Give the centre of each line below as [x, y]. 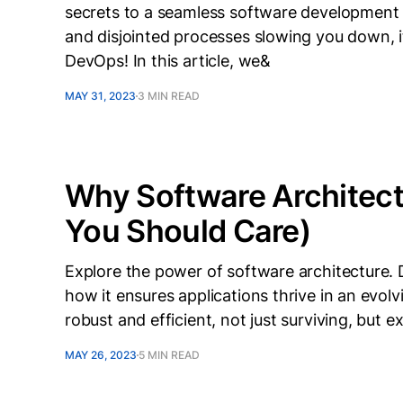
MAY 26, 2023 [101, 355]
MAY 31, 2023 [100, 96]
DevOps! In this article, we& [168, 61]
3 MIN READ [169, 96]
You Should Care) [188, 231]
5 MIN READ [169, 355]
